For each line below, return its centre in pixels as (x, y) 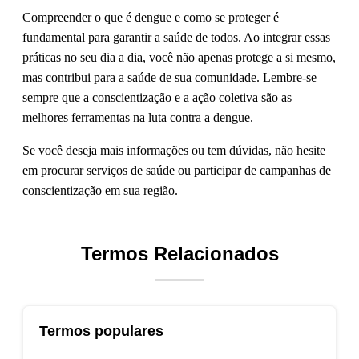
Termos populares (101, 331)
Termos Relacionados (179, 253)
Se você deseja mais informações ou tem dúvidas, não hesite (174, 150)
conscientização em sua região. (100, 190)
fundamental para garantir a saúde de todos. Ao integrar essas (176, 37)
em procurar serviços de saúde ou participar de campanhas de (177, 170)
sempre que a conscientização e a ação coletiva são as (157, 97)
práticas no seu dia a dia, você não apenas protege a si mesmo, (179, 57)
